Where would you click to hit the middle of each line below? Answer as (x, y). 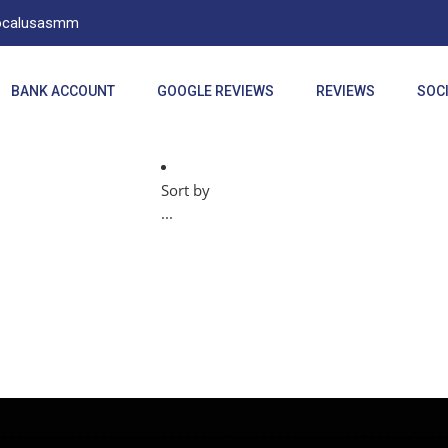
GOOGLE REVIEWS (215, 91)
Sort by (185, 190)
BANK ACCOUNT (62, 91)
